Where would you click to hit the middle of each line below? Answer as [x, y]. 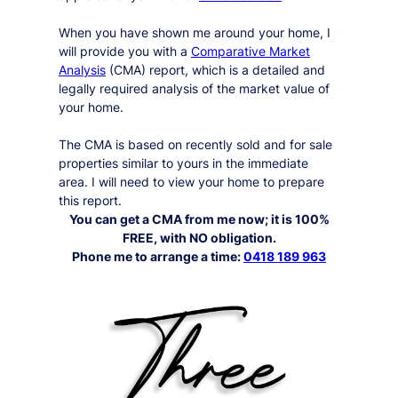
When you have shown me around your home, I [194, 32]
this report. [90, 200]
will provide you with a [124, 51]
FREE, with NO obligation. [199, 237]
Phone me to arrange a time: [158, 256]
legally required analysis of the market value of [194, 88]
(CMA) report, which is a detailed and [215, 69]
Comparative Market [250, 51]
